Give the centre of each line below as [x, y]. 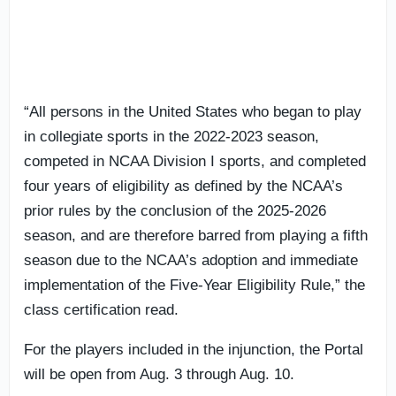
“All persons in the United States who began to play [193, 111]
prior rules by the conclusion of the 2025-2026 [175, 210]
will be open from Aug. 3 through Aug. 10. [159, 374]
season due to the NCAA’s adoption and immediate [191, 260]
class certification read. [101, 309]
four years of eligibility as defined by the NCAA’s [183, 186]
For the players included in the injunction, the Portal [194, 349]
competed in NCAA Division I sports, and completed [195, 161]
